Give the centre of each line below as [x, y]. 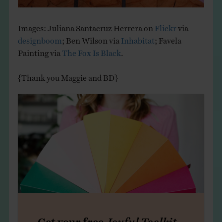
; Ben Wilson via [91, 38]
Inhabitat [138, 38]
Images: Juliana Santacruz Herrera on [86, 26]
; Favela [168, 38]
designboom [40, 38]
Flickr [165, 26]
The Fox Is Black [91, 51]
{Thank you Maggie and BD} [68, 76]
